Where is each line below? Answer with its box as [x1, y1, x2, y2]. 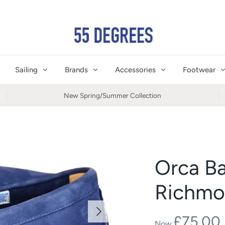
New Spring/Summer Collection [63, 91, 161, 99]
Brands [65, 65, 88, 74]
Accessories [115, 65, 156, 74]
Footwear [183, 65, 215, 74]
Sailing [15, 65, 38, 74]
